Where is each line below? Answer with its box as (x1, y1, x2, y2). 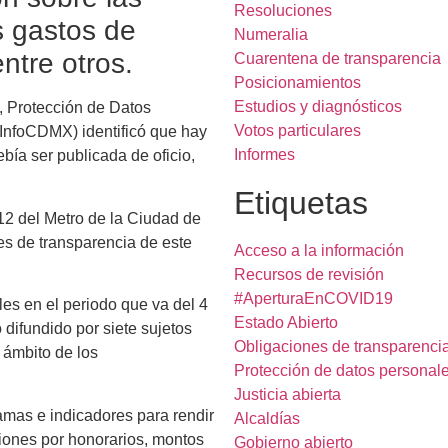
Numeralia (234, 26, 308, 43)
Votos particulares (234, 122, 361, 139)
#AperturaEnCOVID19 (234, 290, 393, 307)
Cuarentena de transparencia (234, 50, 441, 67)
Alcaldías (234, 410, 300, 427)
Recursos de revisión (234, 266, 384, 283)
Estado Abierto (234, 314, 338, 331)
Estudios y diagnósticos (234, 98, 402, 115)
